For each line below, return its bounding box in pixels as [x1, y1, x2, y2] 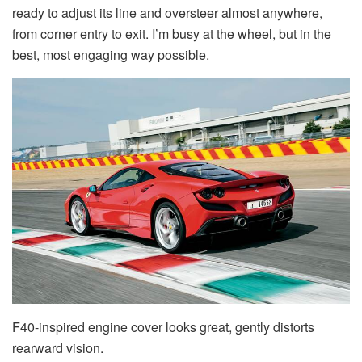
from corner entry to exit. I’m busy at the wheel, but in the [12, 24, 331, 44]
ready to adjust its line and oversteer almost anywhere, [12, 3, 322, 23]
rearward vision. [12, 339, 103, 358]
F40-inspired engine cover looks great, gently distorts [12, 318, 314, 337]
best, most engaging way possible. [12, 45, 209, 65]
